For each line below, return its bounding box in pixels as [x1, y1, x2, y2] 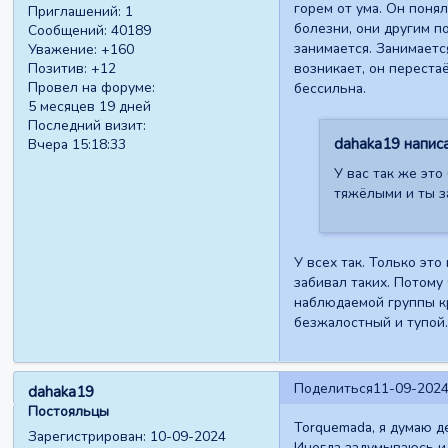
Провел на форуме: [28, 78, 156, 98]
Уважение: [28, 40, 98, 60]
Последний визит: [28, 116, 147, 136]
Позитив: [28, 59, 88, 79]
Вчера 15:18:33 [28, 135, 127, 155]
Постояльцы [28, 401, 110, 421]
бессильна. [293, 79, 366, 99]
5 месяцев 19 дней [28, 97, 152, 117]
